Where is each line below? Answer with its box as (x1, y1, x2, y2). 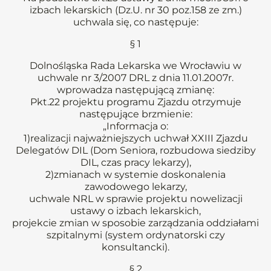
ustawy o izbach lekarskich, (70, 205, 201, 217)
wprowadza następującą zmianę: (57, 84, 214, 96)
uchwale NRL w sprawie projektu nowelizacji (28, 193, 243, 204)
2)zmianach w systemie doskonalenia (45, 169, 226, 180)
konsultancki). (102, 241, 169, 253)
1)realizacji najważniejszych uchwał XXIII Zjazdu (23, 132, 248, 144)
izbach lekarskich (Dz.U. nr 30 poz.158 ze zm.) (29, 4, 242, 16)
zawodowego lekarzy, (84, 181, 187, 192)
